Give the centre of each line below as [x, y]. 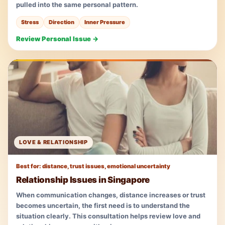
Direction [62, 22]
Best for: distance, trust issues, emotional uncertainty [93, 166]
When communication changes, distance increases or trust [111, 195]
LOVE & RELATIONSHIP [53, 142]
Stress [30, 22]
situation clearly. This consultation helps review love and [108, 216]
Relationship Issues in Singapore [83, 180]
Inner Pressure [105, 22]
